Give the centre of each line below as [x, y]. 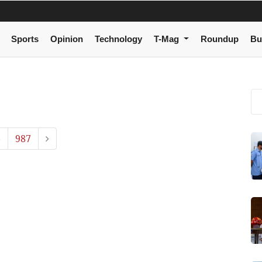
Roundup [219, 39]
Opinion [66, 39]
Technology [118, 39]
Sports [25, 39]
